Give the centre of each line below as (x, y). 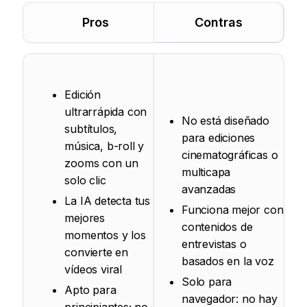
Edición (83, 95)
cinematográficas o (230, 155)
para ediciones (219, 137)
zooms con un (102, 163)
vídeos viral (94, 270)
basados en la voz (228, 261)
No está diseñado (225, 120)
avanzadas (209, 189)
